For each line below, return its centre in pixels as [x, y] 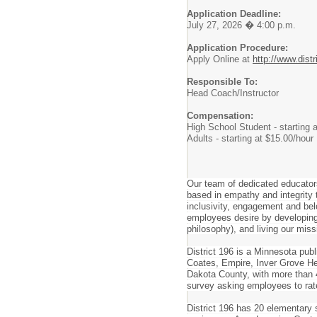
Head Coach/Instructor [233, 93]
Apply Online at [220, 59]
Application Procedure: [237, 48]
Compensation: [220, 116]
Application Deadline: [234, 14]
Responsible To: [222, 82]
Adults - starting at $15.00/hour [250, 138]
